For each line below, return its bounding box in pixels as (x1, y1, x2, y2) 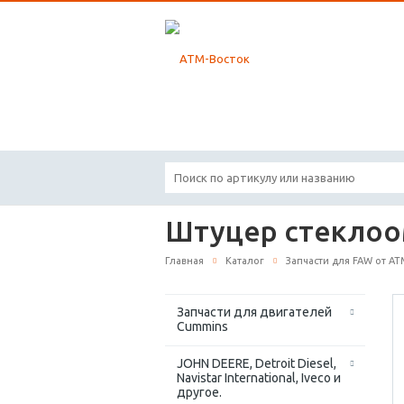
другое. (177, 385, 222, 400)
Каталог (225, 255, 264, 266)
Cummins (177, 319, 228, 335)
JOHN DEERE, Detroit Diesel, (177, 356, 336, 372)
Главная (165, 255, 204, 266)
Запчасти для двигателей (177, 305, 332, 320)
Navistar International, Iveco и (177, 371, 341, 386)
